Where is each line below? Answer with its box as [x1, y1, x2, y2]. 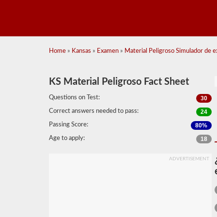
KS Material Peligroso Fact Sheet [48, 77, 189, 87]
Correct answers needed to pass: [48, 108, 139, 114]
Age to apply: [48, 135, 85, 141]
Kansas [71, 48, 91, 54]
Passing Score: [48, 122, 88, 128]
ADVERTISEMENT [169, 156, 209, 161]
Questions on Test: [48, 94, 100, 101]
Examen [96, 48, 119, 54]
